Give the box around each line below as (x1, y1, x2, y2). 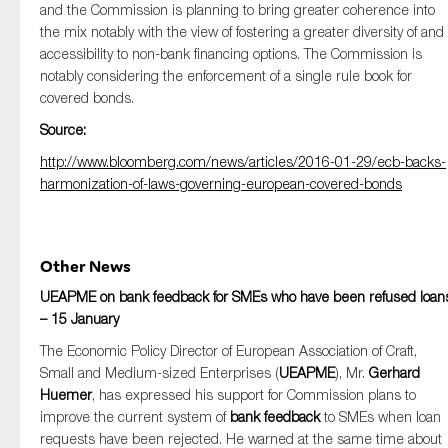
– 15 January (40, 310, 119, 327)
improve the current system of (40, 408, 230, 425)
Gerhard (369, 364, 420, 381)
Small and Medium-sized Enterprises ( (40, 364, 279, 381)
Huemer (40, 386, 92, 403)
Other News (40, 255, 131, 277)
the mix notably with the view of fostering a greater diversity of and (40, 23, 444, 40)
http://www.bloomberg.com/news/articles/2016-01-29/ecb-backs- (40, 153, 446, 170)
